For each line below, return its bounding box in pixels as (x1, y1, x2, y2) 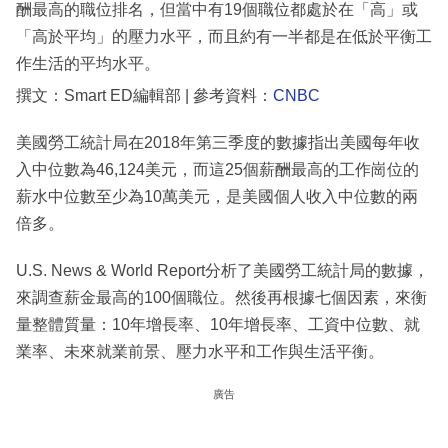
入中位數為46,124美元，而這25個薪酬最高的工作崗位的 (16, 161, 419, 179)
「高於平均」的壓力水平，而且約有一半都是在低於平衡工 (16, 28, 432, 46)
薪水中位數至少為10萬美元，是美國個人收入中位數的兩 (16, 188, 418, 206)
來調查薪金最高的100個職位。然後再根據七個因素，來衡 (16, 289, 427, 307)
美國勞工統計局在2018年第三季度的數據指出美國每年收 (16, 134, 420, 152)
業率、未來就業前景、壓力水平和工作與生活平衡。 (16, 343, 384, 361)
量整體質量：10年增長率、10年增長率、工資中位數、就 (16, 316, 420, 334)
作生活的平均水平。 (16, 55, 160, 73)
